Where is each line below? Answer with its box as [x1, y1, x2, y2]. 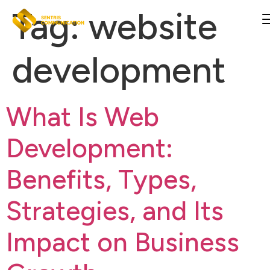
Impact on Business [6, 226, 239, 258]
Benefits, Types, [6, 163, 196, 195]
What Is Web [6, 101, 159, 133]
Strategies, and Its [6, 195, 224, 227]
